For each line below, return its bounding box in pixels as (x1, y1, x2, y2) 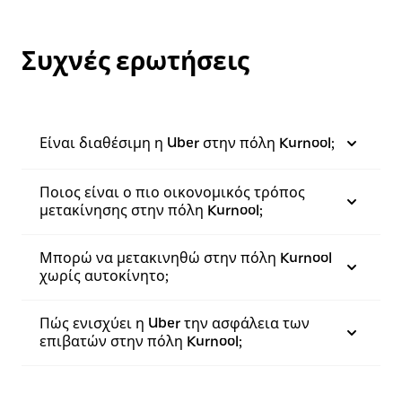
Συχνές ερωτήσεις (22, 46, 249, 77)
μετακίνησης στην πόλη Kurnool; (39, 202, 263, 220)
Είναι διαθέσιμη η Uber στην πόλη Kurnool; (39, 135, 335, 153)
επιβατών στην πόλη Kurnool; (39, 333, 242, 351)
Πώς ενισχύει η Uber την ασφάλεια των (39, 315, 310, 333)
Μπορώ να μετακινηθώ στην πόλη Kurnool (39, 249, 332, 267)
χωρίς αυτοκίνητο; (39, 267, 169, 285)
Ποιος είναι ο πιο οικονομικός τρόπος (39, 184, 305, 202)
